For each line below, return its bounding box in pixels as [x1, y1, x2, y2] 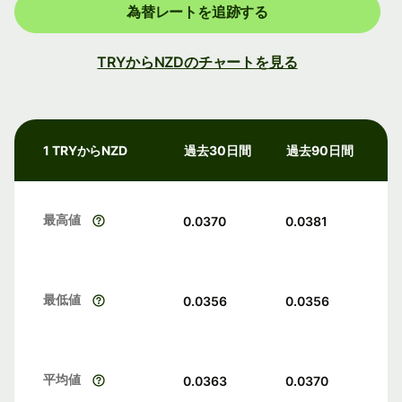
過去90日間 [286, 143, 354, 159]
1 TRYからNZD [43, 143, 128, 159]
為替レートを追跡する [126, 3, 269, 22]
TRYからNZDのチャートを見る [97, 53, 298, 72]
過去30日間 [184, 143, 251, 159]
